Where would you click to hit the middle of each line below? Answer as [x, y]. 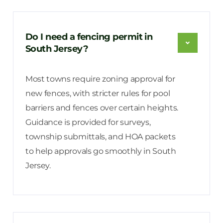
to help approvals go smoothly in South [101, 151]
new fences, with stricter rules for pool [98, 93]
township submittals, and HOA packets [101, 136]
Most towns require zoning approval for [100, 79]
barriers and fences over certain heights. [102, 108]
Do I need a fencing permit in [89, 37]
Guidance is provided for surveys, [88, 122]
